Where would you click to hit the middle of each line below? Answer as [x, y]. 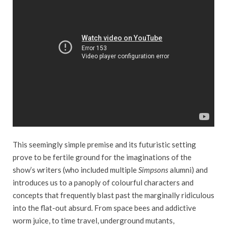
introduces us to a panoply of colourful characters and [103, 182]
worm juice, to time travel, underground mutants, [93, 220]
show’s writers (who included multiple [75, 169]
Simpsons [153, 169]
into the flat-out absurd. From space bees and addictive [104, 207]
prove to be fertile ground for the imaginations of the [102, 157]
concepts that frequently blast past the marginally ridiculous [113, 195]
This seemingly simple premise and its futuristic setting [104, 144]
